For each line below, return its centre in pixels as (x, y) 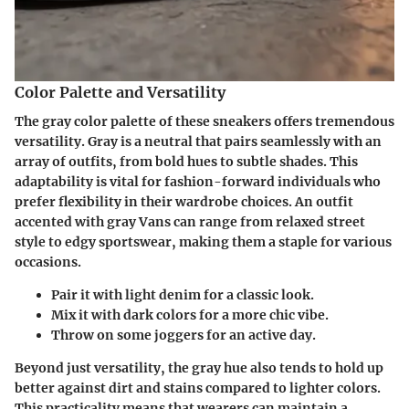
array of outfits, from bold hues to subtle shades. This (186, 161)
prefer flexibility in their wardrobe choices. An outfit (184, 201)
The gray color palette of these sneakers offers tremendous (204, 121)
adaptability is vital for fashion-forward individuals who (198, 181)
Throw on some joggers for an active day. (184, 335)
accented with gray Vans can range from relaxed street (190, 221)
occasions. (48, 262)
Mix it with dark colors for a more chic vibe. (190, 315)
